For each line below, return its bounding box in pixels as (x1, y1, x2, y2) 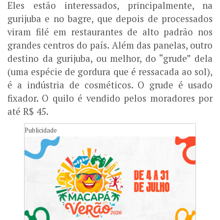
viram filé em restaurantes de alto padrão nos (7, 26, 213, 38)
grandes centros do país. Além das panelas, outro (7, 39, 213, 52)
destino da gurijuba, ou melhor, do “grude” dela (7, 53, 213, 65)
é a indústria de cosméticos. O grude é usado (7, 79, 213, 91)
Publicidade (25, 126, 57, 135)
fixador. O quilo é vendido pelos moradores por (7, 92, 213, 105)
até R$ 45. (7, 106, 49, 118)
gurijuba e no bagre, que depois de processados (7, 13, 213, 25)
